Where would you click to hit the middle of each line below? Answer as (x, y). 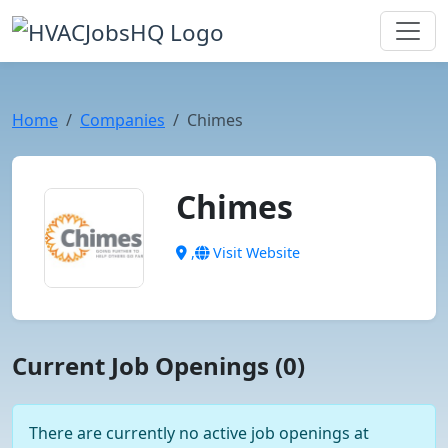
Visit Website (254, 252)
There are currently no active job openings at (199, 433)
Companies (122, 120)
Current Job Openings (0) (158, 365)
